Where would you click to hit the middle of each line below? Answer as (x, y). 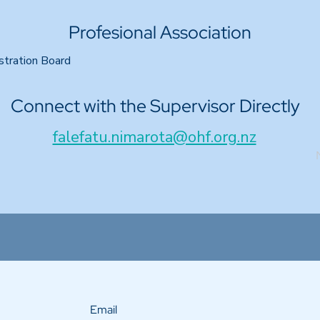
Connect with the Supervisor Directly (155, 106)
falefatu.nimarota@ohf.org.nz (154, 137)
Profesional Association (160, 32)
